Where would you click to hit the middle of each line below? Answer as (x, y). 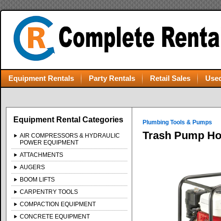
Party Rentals (112, 78)
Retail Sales (170, 78)
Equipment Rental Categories (69, 120)
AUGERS (33, 167)
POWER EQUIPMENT (49, 143)
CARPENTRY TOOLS (49, 192)
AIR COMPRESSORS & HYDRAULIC (70, 136)
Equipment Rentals (41, 78)
